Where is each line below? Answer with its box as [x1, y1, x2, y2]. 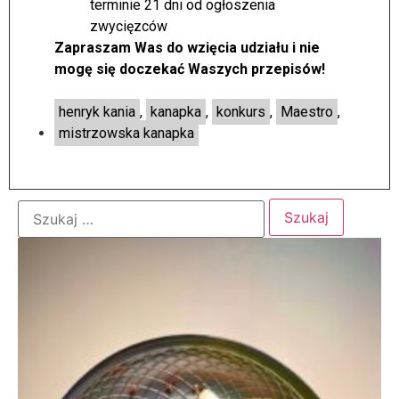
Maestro [281, 103, 333, 121]
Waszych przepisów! [188, 60, 325, 77]
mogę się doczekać [54, 60, 188, 77]
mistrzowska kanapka [59, 125, 194, 142]
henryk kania [59, 103, 135, 121]
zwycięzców [90, 17, 167, 35]
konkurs [216, 103, 265, 121]
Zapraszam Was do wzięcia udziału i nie [54, 38, 320, 56]
